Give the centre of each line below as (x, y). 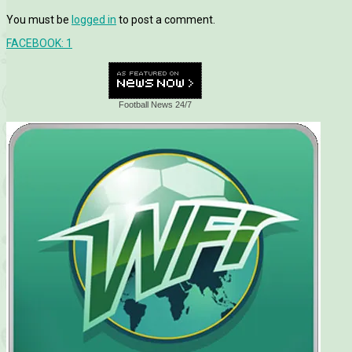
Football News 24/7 (156, 105)
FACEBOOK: (36, 44)
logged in (94, 20)
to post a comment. (166, 20)
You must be (39, 20)
